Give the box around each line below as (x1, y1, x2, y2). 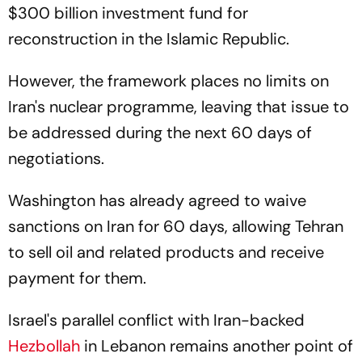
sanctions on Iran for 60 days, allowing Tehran (8, 216, 343, 237)
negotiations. (8, 148, 104, 169)
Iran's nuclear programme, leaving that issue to (8, 96, 349, 117)
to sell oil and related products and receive (8, 242, 324, 263)
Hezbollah (8, 335, 80, 356)
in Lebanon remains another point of (80, 335, 353, 356)
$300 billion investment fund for (8, 2, 248, 23)
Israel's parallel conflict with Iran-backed (8, 309, 305, 330)
